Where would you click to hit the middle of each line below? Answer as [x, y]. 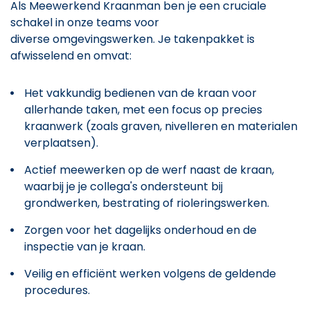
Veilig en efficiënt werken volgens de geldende [150, 273]
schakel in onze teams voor [85, 22]
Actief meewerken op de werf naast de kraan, [149, 170]
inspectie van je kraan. [85, 246]
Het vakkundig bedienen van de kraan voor [140, 93]
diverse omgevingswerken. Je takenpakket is [133, 39]
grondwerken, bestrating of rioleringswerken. [147, 203]
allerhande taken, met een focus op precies [143, 109]
